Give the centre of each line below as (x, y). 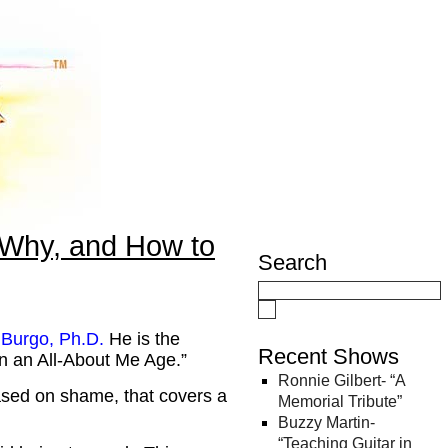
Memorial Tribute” (340, 401)
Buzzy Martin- (326, 422)
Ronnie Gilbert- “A (341, 380)
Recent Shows (328, 356)
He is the (142, 339)
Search (292, 262)
